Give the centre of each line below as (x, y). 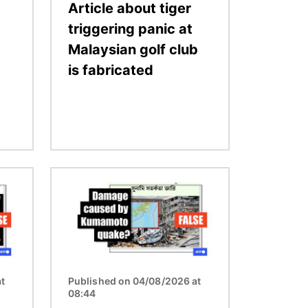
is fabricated (111, 70)
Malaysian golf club (133, 49)
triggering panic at (130, 29)
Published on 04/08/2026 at (135, 280)
